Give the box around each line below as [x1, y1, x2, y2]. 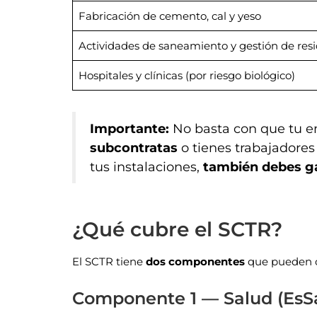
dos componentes [146, 255, 245, 269]
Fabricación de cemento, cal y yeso [78, 9, 261, 23]
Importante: [90, 121, 169, 137]
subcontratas [90, 140, 178, 156]
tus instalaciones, [90, 159, 203, 175]
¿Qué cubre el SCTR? [72, 217, 282, 242]
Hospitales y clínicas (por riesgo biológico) [78, 69, 295, 83]
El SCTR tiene [72, 255, 146, 269]
